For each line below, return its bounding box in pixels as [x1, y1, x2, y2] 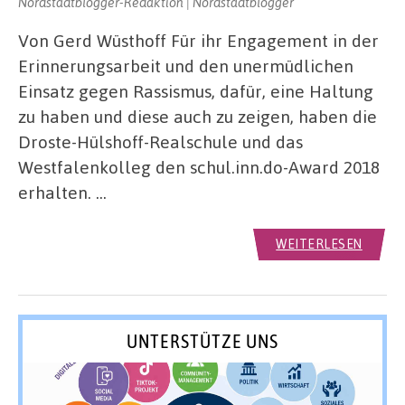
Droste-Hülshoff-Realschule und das [18, 130, 303, 154]
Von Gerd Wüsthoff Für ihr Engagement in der [18, 29, 379, 52]
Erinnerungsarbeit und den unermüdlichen [18, 54, 353, 78]
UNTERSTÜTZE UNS [127, 329, 278, 352]
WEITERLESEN [276, 236, 363, 252]
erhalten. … [18, 181, 107, 204]
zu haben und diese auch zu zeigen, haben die [18, 105, 377, 128]
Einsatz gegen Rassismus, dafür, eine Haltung [18, 80, 373, 103]
